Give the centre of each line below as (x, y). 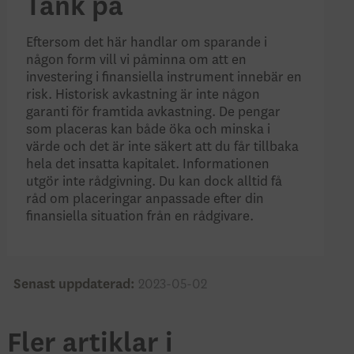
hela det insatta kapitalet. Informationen (147, 164)
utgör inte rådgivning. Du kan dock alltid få (154, 181)
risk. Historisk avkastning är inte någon (143, 94)
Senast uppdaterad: (76, 284)
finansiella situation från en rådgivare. (139, 216)
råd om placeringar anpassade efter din (145, 199)
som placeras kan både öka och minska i (148, 129)
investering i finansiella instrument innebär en (164, 77)
